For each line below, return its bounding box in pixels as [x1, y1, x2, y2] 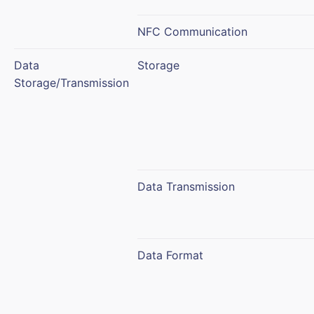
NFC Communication [137, 24, 247, 39]
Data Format [137, 247, 203, 262]
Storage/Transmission [14, 75, 129, 90]
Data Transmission [137, 179, 235, 193]
